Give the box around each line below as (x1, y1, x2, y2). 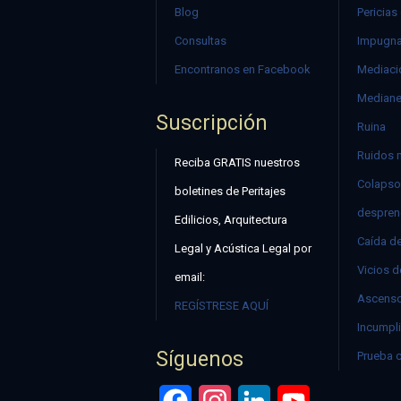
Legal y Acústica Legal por (175, 242, 311, 256)
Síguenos (156, 347, 243, 372)
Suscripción (156, 111, 268, 136)
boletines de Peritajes (175, 184, 286, 199)
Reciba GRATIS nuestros (175, 156, 300, 170)
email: (175, 270, 205, 285)
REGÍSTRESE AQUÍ (175, 299, 269, 313)
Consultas (175, 34, 226, 48)
